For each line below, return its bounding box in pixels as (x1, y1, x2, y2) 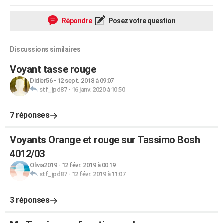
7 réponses (10, 111, 49, 120)
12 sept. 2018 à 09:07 (57, 77, 113, 84)
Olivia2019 (30, 161, 57, 169)
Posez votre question (107, 17, 175, 25)
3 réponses (10, 195, 49, 205)
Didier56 (30, 77, 52, 84)
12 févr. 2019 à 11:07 (71, 170, 125, 178)
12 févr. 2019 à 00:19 (61, 161, 115, 169)
